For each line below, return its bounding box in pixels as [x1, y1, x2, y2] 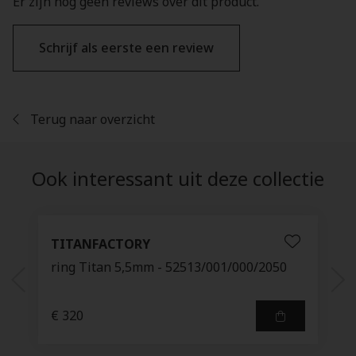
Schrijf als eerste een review [39, 39, 214, 56]
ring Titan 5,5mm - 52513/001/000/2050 [51, 258, 287, 276]
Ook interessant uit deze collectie [32, 165, 324, 192]
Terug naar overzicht [27, 110, 155, 128]
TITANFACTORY [51, 235, 150, 253]
